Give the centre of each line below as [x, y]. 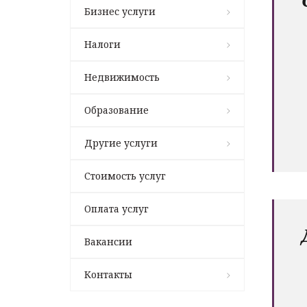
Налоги [102, 44]
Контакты [108, 274]
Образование [116, 110]
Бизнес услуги [120, 11]
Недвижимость [122, 77]
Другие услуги [121, 143]
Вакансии [108, 241]
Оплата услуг [116, 208]
